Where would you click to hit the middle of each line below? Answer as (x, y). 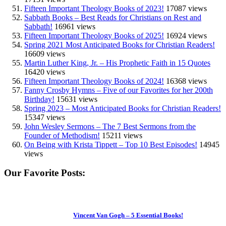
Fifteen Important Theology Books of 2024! (94, 81)
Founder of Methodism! (62, 135)
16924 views (186, 35)
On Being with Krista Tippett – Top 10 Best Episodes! (111, 144)
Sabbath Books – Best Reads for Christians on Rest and (113, 17)
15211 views (122, 135)
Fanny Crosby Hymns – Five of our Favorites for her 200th (119, 90)
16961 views (75, 26)
